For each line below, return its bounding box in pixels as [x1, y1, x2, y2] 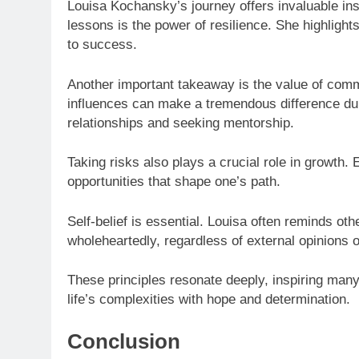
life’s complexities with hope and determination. [67, 292, 350, 308]
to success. [67, 37, 137, 53]
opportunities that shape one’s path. [67, 174, 280, 190]
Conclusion [67, 329, 180, 353]
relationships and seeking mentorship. [67, 115, 294, 131]
